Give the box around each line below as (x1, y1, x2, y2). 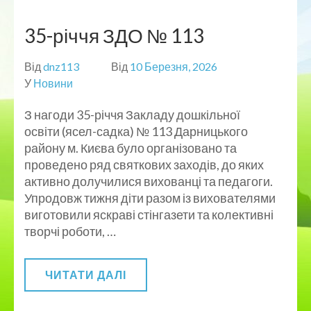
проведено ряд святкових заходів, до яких (24, 156, 264, 172)
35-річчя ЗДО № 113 (24, 23, 204, 47)
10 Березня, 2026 (130, 59, 217, 73)
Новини (33, 76, 73, 90)
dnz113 (43, 59, 79, 73)
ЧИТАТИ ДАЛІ (45, 267, 126, 281)
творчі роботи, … (24, 223, 116, 239)
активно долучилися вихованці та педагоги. (24, 173, 273, 189)
